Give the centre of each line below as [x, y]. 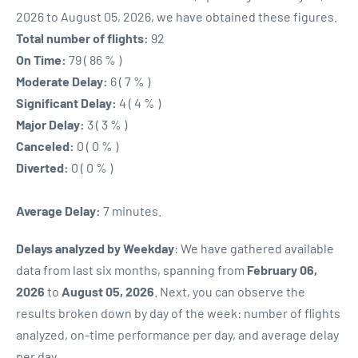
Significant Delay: [66, 103]
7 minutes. [131, 211]
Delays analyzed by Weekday [95, 248]
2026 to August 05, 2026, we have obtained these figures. [177, 16]
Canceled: [45, 146]
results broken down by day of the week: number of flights [178, 313]
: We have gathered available [254, 248]
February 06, [282, 270]
